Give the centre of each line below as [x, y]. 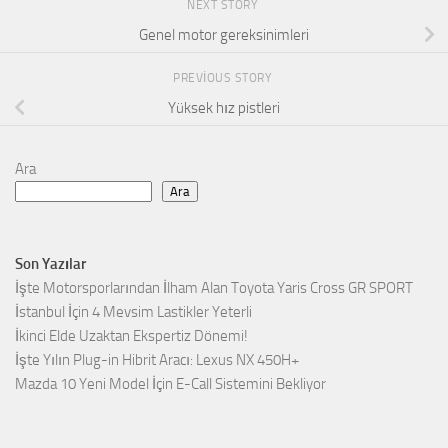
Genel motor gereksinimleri [224, 35]
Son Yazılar [50, 264]
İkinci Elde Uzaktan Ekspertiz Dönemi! [131, 336]
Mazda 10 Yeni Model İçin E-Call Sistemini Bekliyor [170, 384]
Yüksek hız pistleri [224, 108]
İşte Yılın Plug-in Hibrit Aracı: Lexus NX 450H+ [157, 360]
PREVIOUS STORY [224, 78]
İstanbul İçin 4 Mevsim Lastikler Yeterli [133, 312]
